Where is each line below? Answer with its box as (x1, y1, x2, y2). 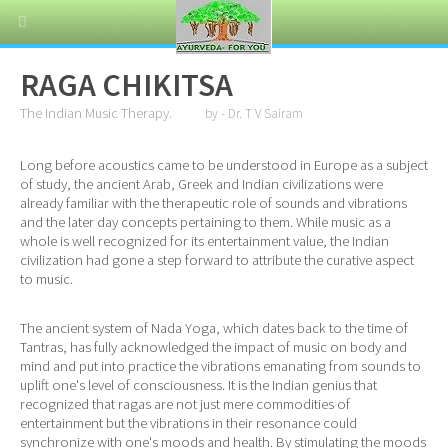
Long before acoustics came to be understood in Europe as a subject (20, 156, 428, 175)
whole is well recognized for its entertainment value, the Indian (20, 232, 389, 251)
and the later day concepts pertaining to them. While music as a (20, 213, 391, 232)
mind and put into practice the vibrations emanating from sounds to (20, 356, 421, 375)
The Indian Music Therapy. (20, 104, 205, 123)
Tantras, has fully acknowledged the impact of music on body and (20, 337, 407, 356)
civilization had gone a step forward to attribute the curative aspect (20, 251, 414, 270)
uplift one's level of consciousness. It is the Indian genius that (20, 375, 377, 394)
